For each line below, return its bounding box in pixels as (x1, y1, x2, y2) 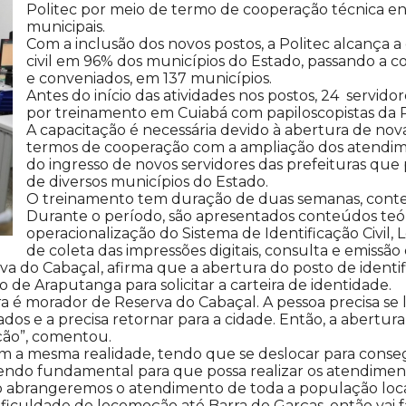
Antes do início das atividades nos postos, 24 (26, 87, 339, 104)
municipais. (26, 18, 105, 35)
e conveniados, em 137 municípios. (26, 70, 272, 87)
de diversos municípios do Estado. (26, 173, 268, 190)
